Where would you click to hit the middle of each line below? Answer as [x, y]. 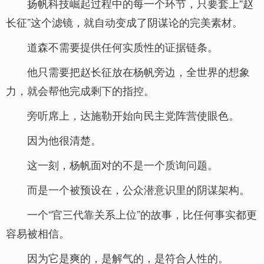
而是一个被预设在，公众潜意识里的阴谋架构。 [138, 189]
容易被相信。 [38, 233]
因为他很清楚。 [64, 140]
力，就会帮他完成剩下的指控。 [80, 90]
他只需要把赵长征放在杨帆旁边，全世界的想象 [138, 71]
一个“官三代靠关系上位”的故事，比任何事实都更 [142, 214]
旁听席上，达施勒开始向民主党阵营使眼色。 [133, 115]
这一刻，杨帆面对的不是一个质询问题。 [123, 164]
